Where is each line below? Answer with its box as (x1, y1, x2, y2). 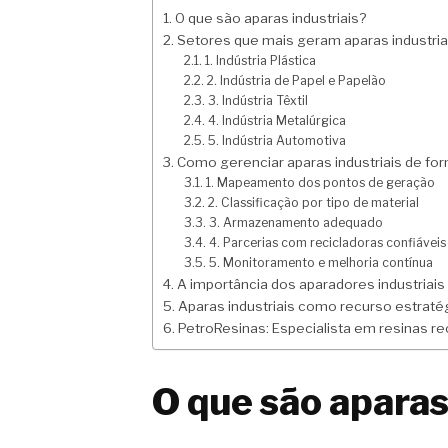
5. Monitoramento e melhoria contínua (208, 255, 433, 271)
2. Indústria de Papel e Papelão (206, 73, 386, 89)
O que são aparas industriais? (174, 10, 366, 27)
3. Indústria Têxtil (207, 93, 308, 109)
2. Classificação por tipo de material (207, 195, 419, 211)
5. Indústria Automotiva (207, 133, 346, 149)
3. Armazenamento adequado (208, 215, 383, 231)
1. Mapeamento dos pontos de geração (205, 175, 435, 191)
